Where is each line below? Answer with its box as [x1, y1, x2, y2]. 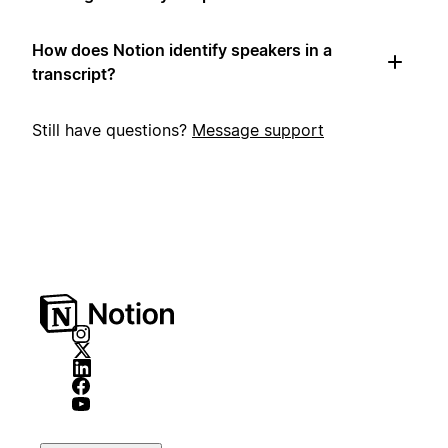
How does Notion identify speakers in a [32, 40, 332, 61]
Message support [192, 120, 324, 141]
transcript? [32, 64, 116, 85]
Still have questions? [32, 120, 192, 141]
